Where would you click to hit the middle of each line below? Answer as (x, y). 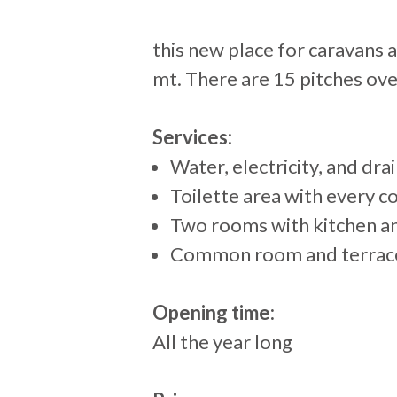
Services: (192, 137)
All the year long (222, 342)
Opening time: (214, 312)
